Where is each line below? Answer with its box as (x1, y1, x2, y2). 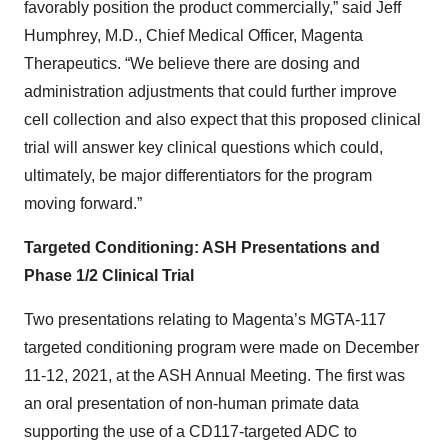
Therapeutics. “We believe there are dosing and (24, 55, 360, 72)
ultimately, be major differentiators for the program (24, 167, 372, 184)
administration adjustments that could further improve (24, 83, 397, 100)
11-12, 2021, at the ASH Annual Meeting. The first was (24, 367, 405, 384)
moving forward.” (24, 195, 142, 212)
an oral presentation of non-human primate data (24, 395, 359, 412)
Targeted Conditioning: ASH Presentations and (24, 239, 380, 256)
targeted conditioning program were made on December (24, 339, 419, 356)
